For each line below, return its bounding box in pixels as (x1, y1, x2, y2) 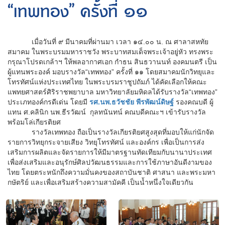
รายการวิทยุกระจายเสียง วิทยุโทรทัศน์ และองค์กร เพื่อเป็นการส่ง (8, 138, 204, 146)
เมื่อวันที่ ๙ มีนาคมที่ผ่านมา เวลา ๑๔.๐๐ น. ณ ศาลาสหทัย (8, 37, 208, 46)
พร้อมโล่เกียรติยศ (8, 118, 61, 126)
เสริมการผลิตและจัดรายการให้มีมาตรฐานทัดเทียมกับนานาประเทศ (8, 148, 212, 156)
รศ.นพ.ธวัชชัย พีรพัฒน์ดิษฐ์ (89, 97, 174, 106)
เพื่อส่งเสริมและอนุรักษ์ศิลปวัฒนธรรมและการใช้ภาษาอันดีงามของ (8, 158, 212, 166)
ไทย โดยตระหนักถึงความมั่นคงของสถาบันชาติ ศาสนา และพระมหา (8, 168, 215, 176)
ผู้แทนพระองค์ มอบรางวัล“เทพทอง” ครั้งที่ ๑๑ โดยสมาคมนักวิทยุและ (8, 67, 215, 76)
